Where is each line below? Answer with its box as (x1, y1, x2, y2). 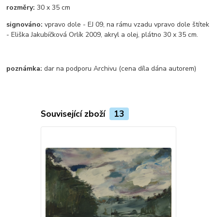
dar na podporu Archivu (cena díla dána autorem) (42, 63, 197, 73)
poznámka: (6, 63, 43, 73)
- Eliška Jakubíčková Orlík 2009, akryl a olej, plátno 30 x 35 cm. (6, 30, 199, 39)
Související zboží (40, 108, 108, 120)
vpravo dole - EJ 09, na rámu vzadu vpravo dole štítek (43, 19, 210, 29)
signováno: (6, 19, 43, 29)
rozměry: (6, 2, 35, 12)
